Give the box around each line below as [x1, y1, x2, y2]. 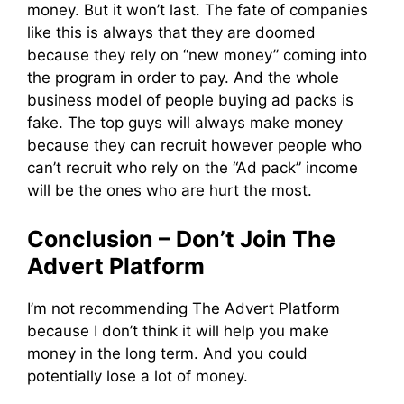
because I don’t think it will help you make [27, 321, 329, 340]
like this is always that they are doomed [27, 23, 316, 42]
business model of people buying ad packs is [27, 91, 353, 110]
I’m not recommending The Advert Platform [27, 298, 340, 317]
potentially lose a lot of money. [27, 366, 248, 385]
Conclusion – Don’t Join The [27, 225, 335, 252]
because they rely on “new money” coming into [27, 46, 367, 65]
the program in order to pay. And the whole [27, 69, 339, 87]
